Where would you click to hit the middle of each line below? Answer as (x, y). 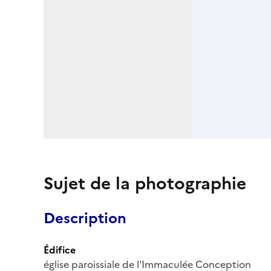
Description (85, 218)
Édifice (60, 250)
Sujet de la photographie (145, 183)
